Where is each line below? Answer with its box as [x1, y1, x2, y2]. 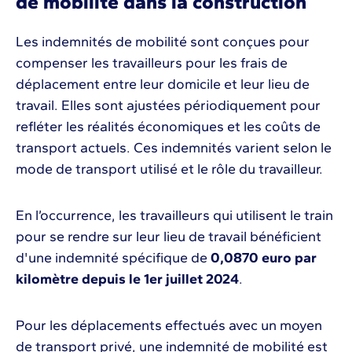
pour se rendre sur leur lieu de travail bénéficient [16, 227, 321, 245]
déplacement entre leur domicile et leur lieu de [16, 75, 310, 93]
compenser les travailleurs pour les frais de [16, 53, 288, 71]
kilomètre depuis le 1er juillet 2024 [16, 269, 239, 288]
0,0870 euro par [211, 248, 317, 266]
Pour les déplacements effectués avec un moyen [16, 316, 322, 334]
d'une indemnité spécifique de [16, 248, 211, 266]
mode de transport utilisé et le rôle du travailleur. [16, 159, 326, 178]
